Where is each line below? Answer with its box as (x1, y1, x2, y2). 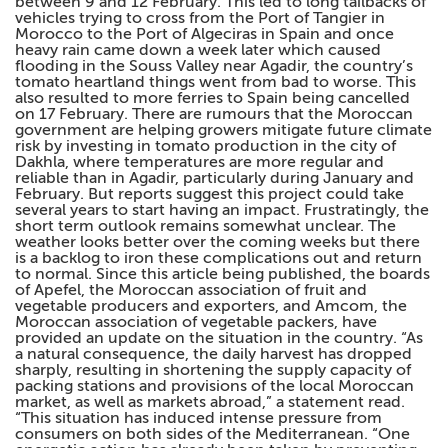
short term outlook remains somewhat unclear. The (15, 217, 396, 235)
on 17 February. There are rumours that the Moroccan (15, 105, 413, 123)
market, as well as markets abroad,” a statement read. (15, 393, 405, 411)
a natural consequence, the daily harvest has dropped (15, 345, 412, 363)
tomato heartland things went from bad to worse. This (15, 73, 416, 91)
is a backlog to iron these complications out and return (15, 249, 422, 267)
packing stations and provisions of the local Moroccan (15, 377, 414, 395)
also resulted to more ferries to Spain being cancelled (15, 89, 410, 107)
